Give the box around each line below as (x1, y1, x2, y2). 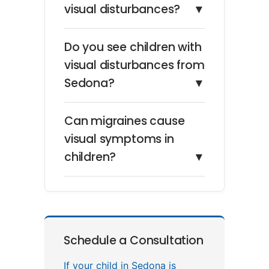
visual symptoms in (64, 130, 174, 147)
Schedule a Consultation (64, 232, 204, 249)
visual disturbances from (64, 56, 205, 73)
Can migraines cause (64, 112, 185, 129)
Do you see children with (64, 38, 202, 55)
